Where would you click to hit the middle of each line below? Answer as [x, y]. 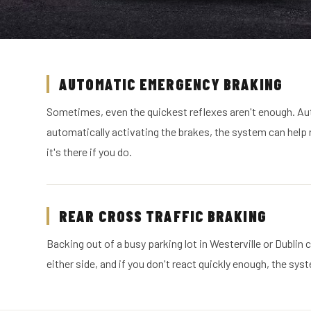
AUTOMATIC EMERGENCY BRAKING [171, 84]
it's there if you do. [90, 152]
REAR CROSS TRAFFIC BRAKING [163, 216]
